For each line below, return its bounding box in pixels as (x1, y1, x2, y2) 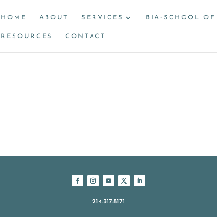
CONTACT (65, 33, 106, 40)
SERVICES (81, 15, 124, 21)
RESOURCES (1, 33, 53, 40)
